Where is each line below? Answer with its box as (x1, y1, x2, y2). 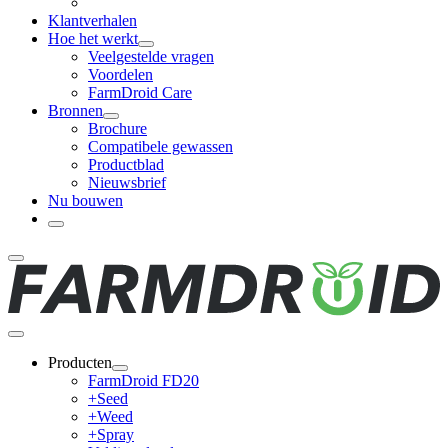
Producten (48, 354, 112, 371)
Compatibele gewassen (88, 137, 233, 155)
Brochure (88, 119, 147, 137)
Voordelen (88, 65, 153, 83)
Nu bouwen (48, 191, 123, 209)
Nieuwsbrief (88, 173, 166, 191)
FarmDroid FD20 (88, 372, 199, 389)
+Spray (88, 426, 134, 443)
